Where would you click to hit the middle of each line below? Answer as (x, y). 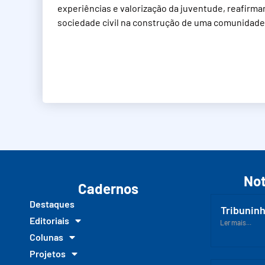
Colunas (46, 237)
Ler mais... (236, 222)
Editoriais (49, 220)
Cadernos (108, 188)
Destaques (52, 203)
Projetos (48, 253)
